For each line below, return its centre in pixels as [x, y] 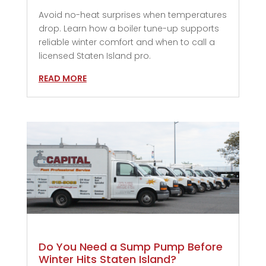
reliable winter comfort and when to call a [126, 42]
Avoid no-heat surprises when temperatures [132, 15]
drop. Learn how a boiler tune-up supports [129, 28]
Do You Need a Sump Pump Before [130, 246]
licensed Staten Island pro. [94, 56]
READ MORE [62, 78]
